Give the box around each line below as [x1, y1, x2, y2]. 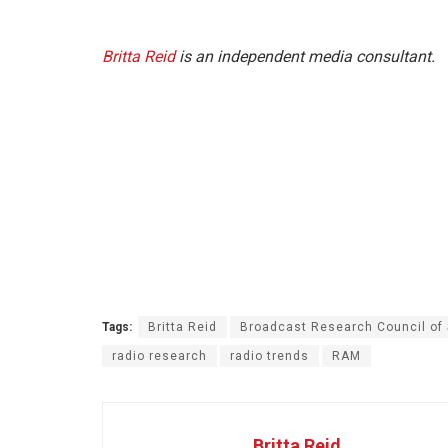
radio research [112, 349, 207, 364]
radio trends [230, 349, 309, 364]
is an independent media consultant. [175, 47, 435, 67]
